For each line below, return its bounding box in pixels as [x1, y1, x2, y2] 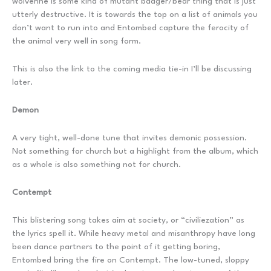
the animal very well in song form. [12, 36, 141, 45]
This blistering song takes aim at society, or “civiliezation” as [12, 215, 244, 224]
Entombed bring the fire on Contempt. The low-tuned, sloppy [12, 255, 249, 264]
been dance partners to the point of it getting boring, [12, 242, 220, 251]
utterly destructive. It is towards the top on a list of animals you [12, 10, 258, 19]
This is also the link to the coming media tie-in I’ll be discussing [12, 64, 252, 73]
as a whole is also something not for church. [12, 160, 181, 169]
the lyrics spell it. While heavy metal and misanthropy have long [12, 229, 255, 238]
